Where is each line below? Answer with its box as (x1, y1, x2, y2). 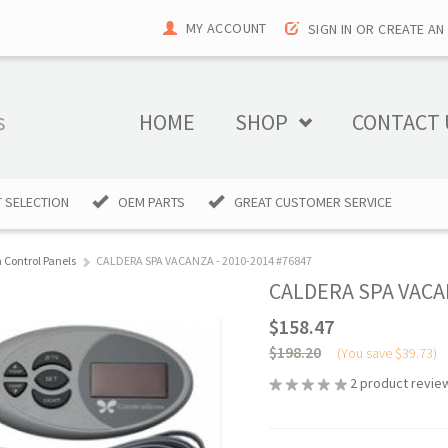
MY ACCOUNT (185, 19, 267, 37)
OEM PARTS (118, 193, 185, 211)
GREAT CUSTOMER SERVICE (234, 193, 392, 211)
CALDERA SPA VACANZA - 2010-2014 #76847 (96, 253, 312, 268)
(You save (337, 344, 396, 362)
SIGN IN (307, 20, 353, 39)
